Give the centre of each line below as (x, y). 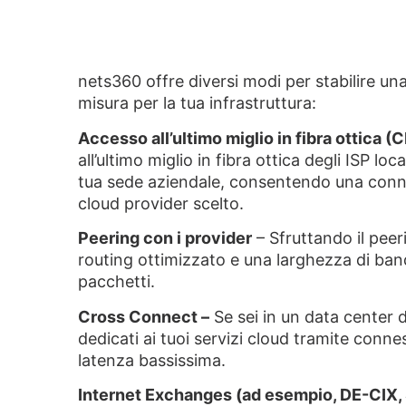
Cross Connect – (144, 316)
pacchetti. (117, 282)
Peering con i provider (165, 238)
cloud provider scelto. (161, 203)
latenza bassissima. (152, 360)
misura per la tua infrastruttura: (198, 103)
